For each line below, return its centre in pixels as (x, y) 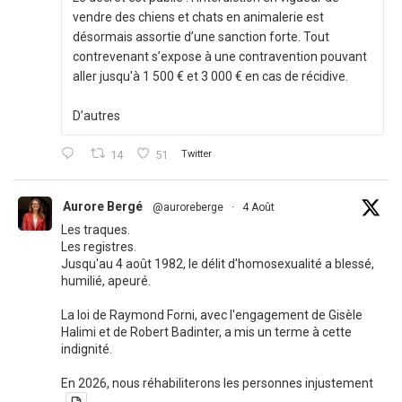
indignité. (87, 350)
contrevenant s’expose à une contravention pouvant (220, 57)
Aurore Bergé (103, 207)
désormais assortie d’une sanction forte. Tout (201, 37)
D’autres (96, 116)
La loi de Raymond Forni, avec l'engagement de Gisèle (212, 315)
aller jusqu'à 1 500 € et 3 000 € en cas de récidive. (210, 77)
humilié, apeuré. (106, 281)
